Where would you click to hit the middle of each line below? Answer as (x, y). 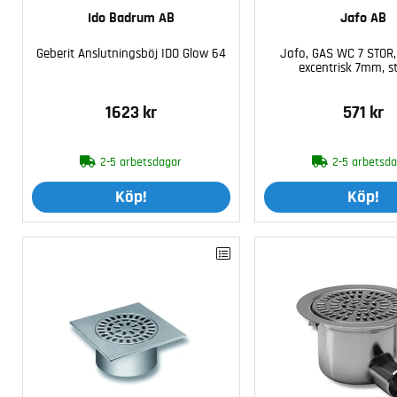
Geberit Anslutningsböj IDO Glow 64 (131, 54)
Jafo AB (363, 18)
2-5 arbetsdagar (141, 163)
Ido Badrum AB (131, 18)
